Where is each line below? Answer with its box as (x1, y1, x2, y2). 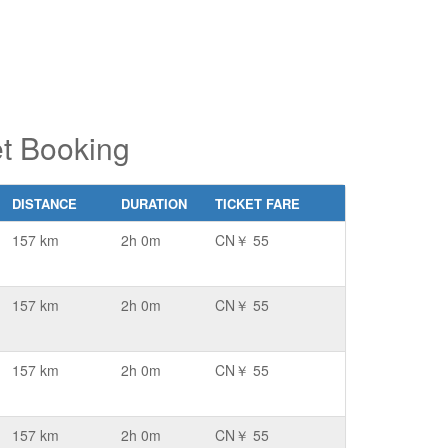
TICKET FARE (215, 194, 300, 213)
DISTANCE (12, 194, 77, 213)
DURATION (121, 194, 187, 213)
